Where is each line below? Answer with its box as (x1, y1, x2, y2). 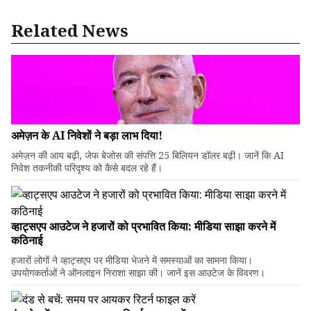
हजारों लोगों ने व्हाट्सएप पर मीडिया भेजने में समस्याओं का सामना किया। (11, 253, 253, 267)
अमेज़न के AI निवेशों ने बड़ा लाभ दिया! (11, 128, 162, 143)
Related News (11, 19, 128, 42)
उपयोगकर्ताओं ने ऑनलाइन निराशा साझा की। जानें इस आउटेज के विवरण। (11, 266, 265, 279)
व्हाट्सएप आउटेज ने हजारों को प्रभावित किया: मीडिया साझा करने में (11, 219, 276, 234)
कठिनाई (11, 233, 42, 248)
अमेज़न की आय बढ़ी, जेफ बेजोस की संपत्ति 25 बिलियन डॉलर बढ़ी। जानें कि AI (11, 149, 284, 162)
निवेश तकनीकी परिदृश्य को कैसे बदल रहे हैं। (11, 161, 162, 174)
